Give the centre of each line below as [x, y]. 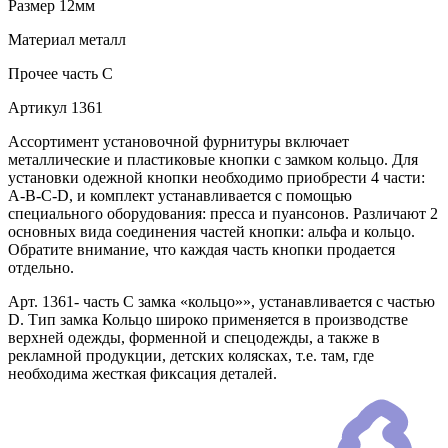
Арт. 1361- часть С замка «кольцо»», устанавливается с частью [221, 302]
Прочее [33, 74]
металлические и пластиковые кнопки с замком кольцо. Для [213, 160]
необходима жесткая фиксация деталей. [142, 374]
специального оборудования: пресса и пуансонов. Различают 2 [223, 214]
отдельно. [41, 268]
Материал [41, 40]
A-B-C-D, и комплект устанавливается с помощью [180, 196]
